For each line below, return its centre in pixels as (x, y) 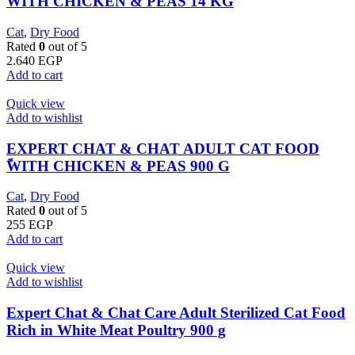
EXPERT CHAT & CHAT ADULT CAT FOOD (163, 148)
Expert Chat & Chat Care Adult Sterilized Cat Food (176, 312)
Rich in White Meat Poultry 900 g (116, 330)
